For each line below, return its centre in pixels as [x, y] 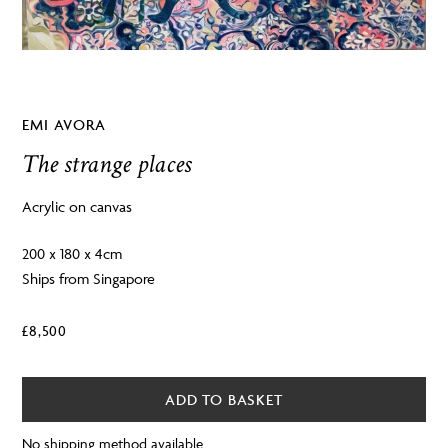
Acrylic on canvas [77, 206]
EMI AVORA [64, 124]
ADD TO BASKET [224, 400]
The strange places [107, 163]
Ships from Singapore [89, 279]
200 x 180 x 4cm [72, 254]
